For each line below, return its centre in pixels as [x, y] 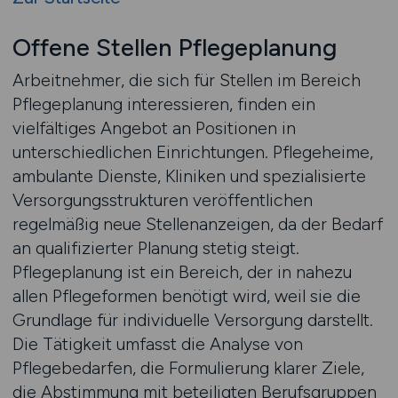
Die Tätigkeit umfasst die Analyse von [157, 344]
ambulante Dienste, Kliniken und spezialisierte [189, 176]
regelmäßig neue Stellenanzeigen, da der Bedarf [197, 224]
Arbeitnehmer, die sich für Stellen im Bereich [186, 80]
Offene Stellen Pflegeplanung [174, 48]
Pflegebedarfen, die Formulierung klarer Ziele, [188, 368]
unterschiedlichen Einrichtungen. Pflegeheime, [192, 152]
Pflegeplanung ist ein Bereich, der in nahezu [182, 272]
